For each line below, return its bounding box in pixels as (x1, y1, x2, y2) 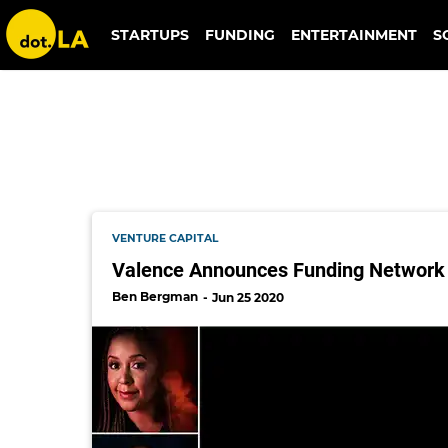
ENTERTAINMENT (290, 26, 417, 44)
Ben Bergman (112, 288, 198, 304)
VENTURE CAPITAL (112, 231, 218, 245)
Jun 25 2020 (212, 289, 284, 305)
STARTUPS (110, 26, 189, 44)
